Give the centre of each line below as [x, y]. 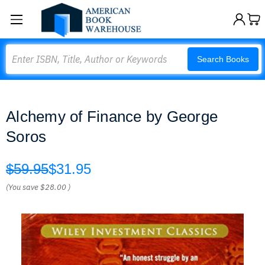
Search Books [223, 59]
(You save [22, 187]
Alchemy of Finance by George [112, 117]
